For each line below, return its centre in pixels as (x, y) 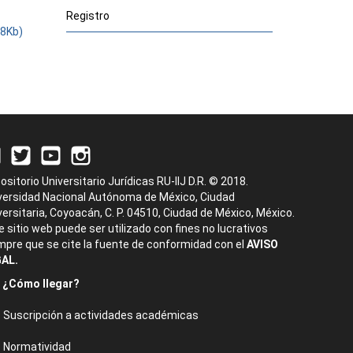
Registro (87, 16)
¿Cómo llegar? (41, 284)
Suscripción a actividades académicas (101, 315)
